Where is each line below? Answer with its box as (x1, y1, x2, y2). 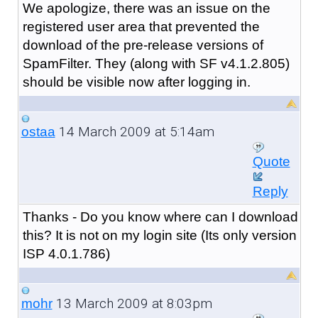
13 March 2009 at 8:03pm (52, 295, 212, 312)
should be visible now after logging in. (22, 74, 251, 89)
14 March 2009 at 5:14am (55, 123, 214, 140)
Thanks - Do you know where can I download (22, 209, 298, 224)
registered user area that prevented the (22, 18, 260, 34)
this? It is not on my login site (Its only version (22, 227, 297, 243)
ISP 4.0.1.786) (22, 246, 110, 261)
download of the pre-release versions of (22, 37, 263, 53)
